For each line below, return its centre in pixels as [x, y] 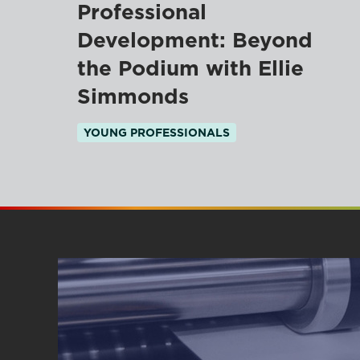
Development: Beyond [195, 40]
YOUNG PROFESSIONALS [157, 133]
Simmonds [133, 96]
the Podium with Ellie [190, 68]
